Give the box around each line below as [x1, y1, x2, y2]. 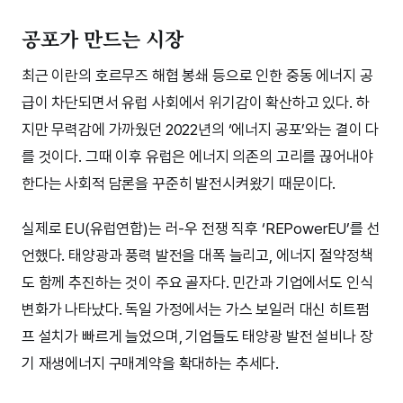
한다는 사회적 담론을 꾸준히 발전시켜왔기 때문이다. [22, 175, 336, 193]
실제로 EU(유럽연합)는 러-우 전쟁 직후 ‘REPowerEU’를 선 [22, 219, 381, 238]
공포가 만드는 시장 [22, 24, 184, 53]
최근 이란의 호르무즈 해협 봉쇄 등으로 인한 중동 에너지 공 [22, 67, 373, 85]
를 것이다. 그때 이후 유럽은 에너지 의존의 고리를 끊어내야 [22, 148, 373, 166]
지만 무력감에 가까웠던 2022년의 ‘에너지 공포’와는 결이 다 [22, 121, 380, 139]
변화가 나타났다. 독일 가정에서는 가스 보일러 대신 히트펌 [22, 300, 370, 319]
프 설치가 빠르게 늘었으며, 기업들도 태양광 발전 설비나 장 [22, 327, 373, 346]
